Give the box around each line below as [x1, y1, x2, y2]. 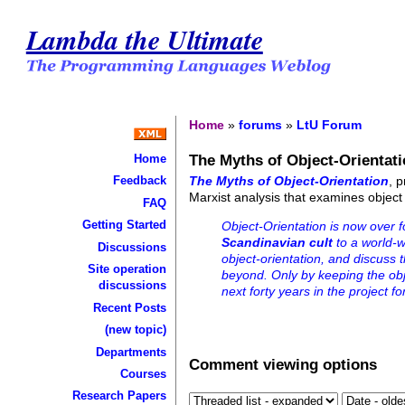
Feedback [112, 174, 166, 188]
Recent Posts [92, 300, 166, 315]
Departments [95, 344, 166, 359]
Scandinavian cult [221, 234, 334, 250]
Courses [119, 366, 166, 381]
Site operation [87, 262, 166, 277]
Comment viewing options [189, 354, 378, 373]
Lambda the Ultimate [25, 19, 263, 59]
